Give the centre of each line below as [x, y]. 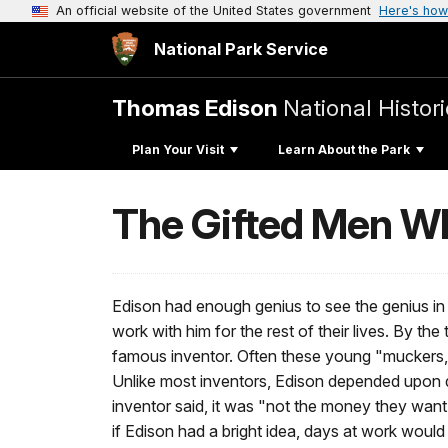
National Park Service [241, 49]
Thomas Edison [197, 107]
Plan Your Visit [178, 149]
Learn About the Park [344, 149]
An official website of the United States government [213, 10]
